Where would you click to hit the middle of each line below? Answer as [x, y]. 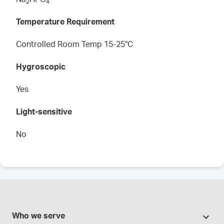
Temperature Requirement [65, 22]
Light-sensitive [44, 112]
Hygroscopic [41, 67]
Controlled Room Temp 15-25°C [74, 44]
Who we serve [38, 216]
